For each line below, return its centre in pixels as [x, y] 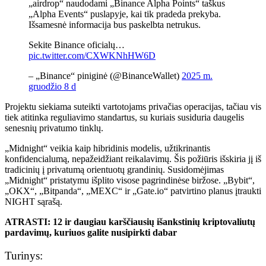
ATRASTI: [28, 221]
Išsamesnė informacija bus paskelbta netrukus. [115, 24]
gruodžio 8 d [52, 86]
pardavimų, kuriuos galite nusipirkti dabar [91, 232]
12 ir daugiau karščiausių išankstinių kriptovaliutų [154, 221]
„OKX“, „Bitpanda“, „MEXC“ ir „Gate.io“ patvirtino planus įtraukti [133, 191]
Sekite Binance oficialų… [77, 45]
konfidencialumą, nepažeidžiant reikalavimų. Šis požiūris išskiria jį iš [133, 159]
